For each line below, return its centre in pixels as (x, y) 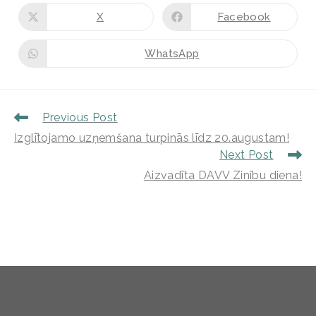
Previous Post (80, 118)
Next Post (246, 155)
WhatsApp (172, 53)
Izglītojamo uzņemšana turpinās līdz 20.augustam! (152, 138)
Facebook (244, 17)
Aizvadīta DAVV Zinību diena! (223, 176)
